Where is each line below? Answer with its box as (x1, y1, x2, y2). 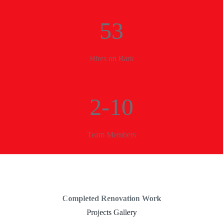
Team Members (87, 130, 136, 139)
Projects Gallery (86, 208, 137, 217)
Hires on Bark (89, 54, 134, 63)
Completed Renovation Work (62, 194, 161, 203)
